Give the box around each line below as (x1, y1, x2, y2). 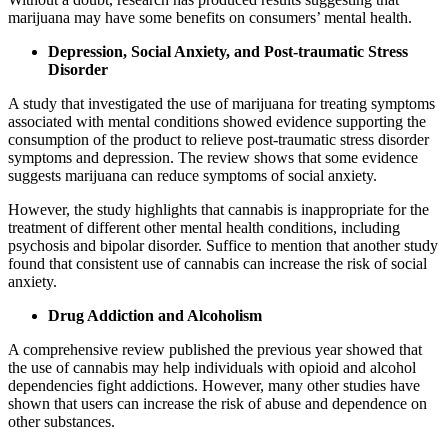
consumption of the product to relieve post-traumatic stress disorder (8, 130, 429, 148)
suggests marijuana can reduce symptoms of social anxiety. (8, 166, 377, 184)
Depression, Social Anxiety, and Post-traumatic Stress (48, 42, 408, 60)
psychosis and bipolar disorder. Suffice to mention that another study (8, 236, 438, 254)
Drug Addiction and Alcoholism (48, 306, 262, 324)
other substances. (8, 412, 115, 430)
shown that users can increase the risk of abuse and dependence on (8, 394, 427, 412)
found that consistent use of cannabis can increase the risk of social (8, 254, 427, 272)
